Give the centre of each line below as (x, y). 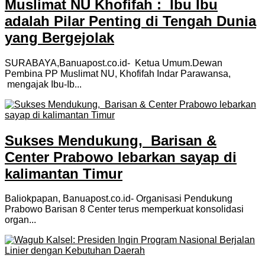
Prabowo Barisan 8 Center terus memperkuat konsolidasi (124, 209)
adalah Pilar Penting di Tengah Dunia (130, 21)
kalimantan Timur (64, 173)
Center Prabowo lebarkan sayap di (121, 157)
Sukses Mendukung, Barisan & (111, 140)
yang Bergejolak (59, 37)
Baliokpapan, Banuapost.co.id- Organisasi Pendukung (119, 199)
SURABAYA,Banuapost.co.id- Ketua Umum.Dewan (114, 63)
